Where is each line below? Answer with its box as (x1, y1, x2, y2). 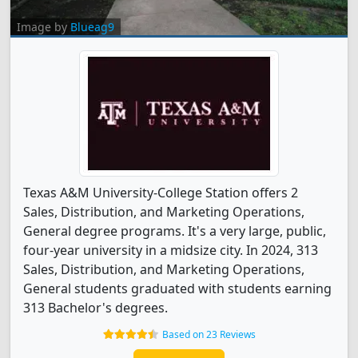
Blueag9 (70, 19, 114, 34)
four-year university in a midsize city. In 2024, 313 (23, 241, 318, 259)
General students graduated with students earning (23, 280, 332, 297)
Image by (17, 19, 70, 34)
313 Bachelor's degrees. (23, 299, 168, 316)
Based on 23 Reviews (161, 328, 256, 341)
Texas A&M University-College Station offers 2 (23, 184, 298, 201)
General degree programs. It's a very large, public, (23, 222, 326, 240)
